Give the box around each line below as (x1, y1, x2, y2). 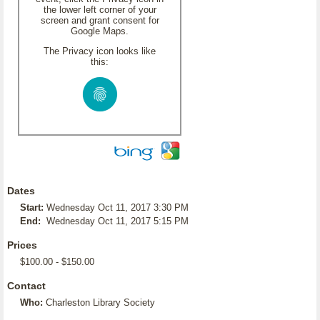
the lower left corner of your (43, 4, 156, 15)
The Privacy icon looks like (44, 46, 156, 56)
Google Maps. (71, 26, 129, 36)
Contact (7, 280, 46, 291)
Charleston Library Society (46, 297, 155, 308)
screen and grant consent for (40, 15, 159, 26)
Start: (20, 202, 44, 213)
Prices (7, 239, 37, 251)
